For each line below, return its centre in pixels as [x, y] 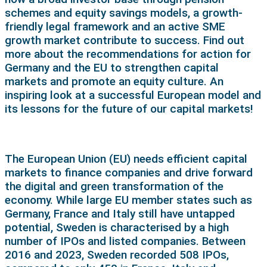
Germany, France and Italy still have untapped [120, 213]
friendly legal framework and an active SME [115, 26]
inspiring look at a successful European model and [133, 95]
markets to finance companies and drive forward [129, 172]
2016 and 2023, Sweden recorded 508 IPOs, [117, 254]
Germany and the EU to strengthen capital [112, 67]
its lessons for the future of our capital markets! [129, 108]
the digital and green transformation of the [114, 186]
